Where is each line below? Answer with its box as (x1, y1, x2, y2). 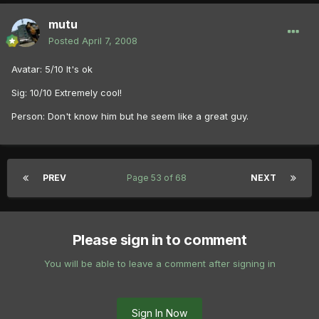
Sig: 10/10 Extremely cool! (11, 87, 122, 99)
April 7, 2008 (82, 35, 137, 47)
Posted (48, 35, 82, 47)
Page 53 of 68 (126, 172, 191, 184)
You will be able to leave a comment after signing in (43, 258, 276, 270)
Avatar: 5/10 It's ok (11, 63, 93, 75)
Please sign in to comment (72, 231, 247, 249)
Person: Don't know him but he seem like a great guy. (11, 110, 249, 122)
